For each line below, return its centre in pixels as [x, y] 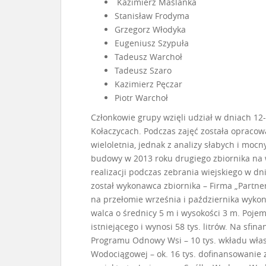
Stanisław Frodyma [152, 16]
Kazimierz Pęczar [148, 84]
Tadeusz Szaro [143, 70]
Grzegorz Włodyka [150, 29]
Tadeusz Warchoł [148, 57]
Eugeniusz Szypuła [152, 43]
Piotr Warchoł [141, 98]
